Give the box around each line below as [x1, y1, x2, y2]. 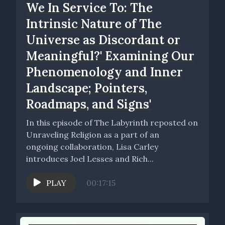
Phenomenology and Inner [26, 64, 183, 80]
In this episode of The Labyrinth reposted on [26, 117, 198, 128]
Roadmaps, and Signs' [26, 96, 151, 112]
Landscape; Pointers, [26, 80, 147, 96]
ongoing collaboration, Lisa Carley [26, 141, 158, 152]
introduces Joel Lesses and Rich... [26, 153, 154, 164]
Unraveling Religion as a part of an [26, 129, 159, 140]
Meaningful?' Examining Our [26, 48, 194, 64]
